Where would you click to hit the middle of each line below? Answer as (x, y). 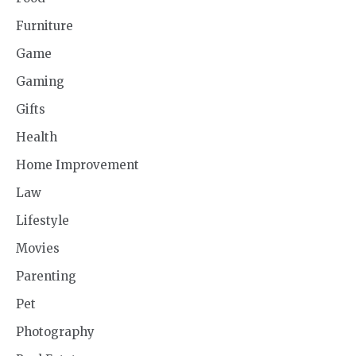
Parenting (46, 277)
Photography (55, 332)
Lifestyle (43, 221)
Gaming (40, 82)
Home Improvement (77, 165)
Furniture (44, 26)
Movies (38, 249)
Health (37, 137)
